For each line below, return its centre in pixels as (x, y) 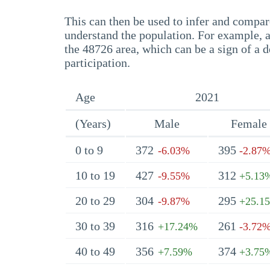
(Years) (93, 124)
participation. (97, 63)
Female (249, 124)
